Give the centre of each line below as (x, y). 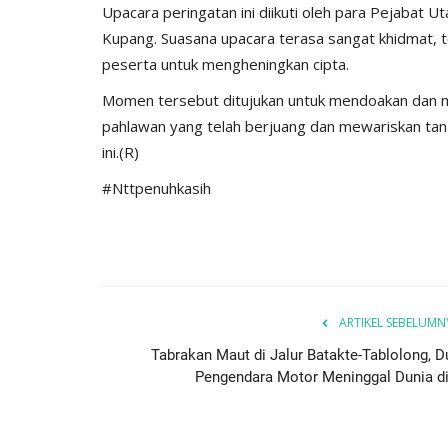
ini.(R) (120, 151)
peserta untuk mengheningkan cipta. (225, 63)
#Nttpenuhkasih (156, 187)
